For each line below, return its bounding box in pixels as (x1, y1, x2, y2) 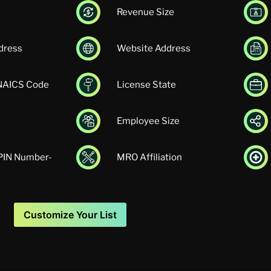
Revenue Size (117, 7, 174, 18)
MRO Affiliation (117, 152, 182, 163)
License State (117, 79, 176, 91)
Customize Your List (24, 209, 117, 221)
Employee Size (117, 116, 180, 127)
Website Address (117, 43, 191, 54)
